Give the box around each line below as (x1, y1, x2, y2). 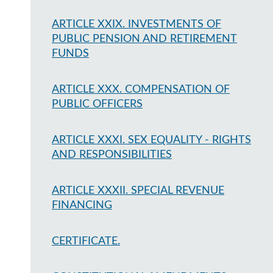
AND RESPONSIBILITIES (52, 149, 172, 160)
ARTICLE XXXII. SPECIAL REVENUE (52, 185, 224, 196)
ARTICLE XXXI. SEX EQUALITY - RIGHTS (52, 135, 251, 146)
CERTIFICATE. (52, 236, 120, 247)
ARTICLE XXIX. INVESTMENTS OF (52, 19, 221, 30)
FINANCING (52, 200, 112, 211)
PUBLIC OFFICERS (52, 99, 143, 110)
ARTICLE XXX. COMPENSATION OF (52, 84, 230, 95)
